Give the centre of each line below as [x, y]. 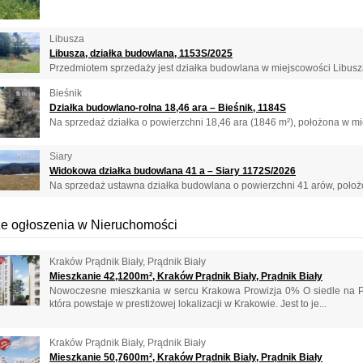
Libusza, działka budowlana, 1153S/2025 [141, 53]
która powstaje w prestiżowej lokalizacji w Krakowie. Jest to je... [188, 304]
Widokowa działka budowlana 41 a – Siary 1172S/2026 [173, 171]
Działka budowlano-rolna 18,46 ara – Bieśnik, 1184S [168, 108]
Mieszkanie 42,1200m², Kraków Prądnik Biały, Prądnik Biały [186, 277]
